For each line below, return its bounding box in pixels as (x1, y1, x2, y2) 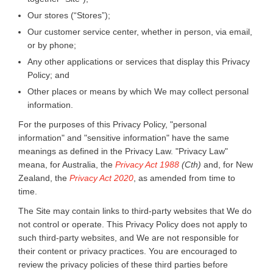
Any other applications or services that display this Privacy (27, 56, 250, 66)
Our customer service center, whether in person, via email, (27, 26, 252, 37)
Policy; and (27, 69, 69, 80)
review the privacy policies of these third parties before (18, 259, 228, 269)
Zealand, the (18, 172, 69, 183)
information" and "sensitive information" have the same (18, 132, 229, 143)
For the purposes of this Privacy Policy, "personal (18, 119, 207, 129)
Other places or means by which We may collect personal (27, 86, 249, 96)
